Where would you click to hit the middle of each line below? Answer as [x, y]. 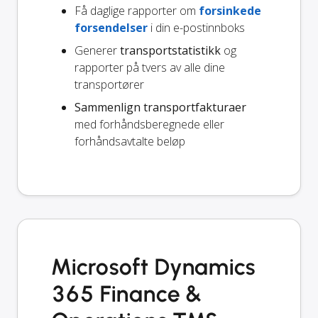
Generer [97, 51]
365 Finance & [127, 294]
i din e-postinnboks [196, 28]
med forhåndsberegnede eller [149, 125]
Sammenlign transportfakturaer [160, 108]
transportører [109, 85]
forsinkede [230, 11]
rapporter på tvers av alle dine [150, 68]
